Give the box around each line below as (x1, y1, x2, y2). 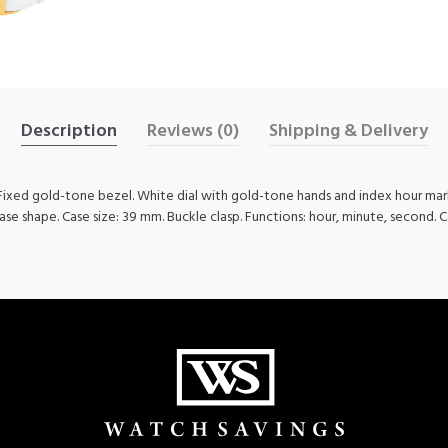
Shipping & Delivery (268, 116, 428, 146)
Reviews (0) (146, 116, 239, 146)
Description (20, 116, 117, 146)
